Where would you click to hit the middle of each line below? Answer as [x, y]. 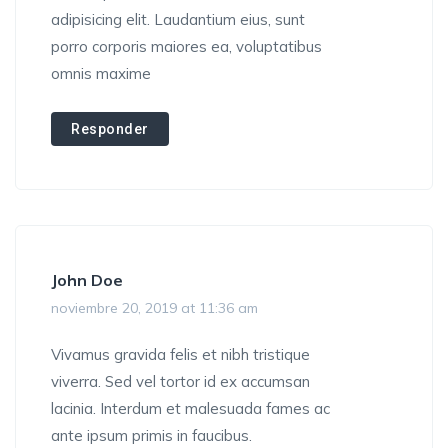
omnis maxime [101, 74]
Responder [110, 129]
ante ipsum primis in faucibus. [151, 436]
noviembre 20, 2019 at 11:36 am [154, 308]
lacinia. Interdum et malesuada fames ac [190, 409]
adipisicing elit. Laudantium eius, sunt [178, 20]
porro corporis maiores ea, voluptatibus [186, 47]
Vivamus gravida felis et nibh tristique [180, 355]
